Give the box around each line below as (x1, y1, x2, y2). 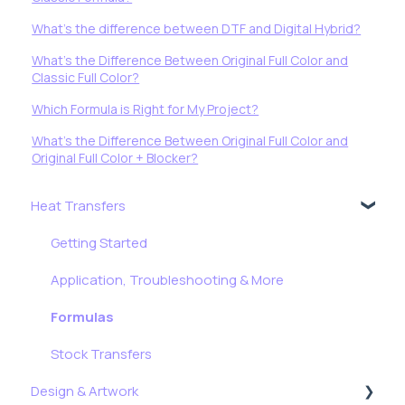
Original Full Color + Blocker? (32, 149, 199, 167)
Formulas (51, 306, 114, 326)
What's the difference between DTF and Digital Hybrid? (32, 20, 362, 38)
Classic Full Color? (32, 69, 140, 87)
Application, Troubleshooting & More (51, 269, 284, 289)
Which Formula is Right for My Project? (32, 100, 259, 118)
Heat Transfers (31, 195, 126, 215)
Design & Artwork (31, 381, 138, 400)
